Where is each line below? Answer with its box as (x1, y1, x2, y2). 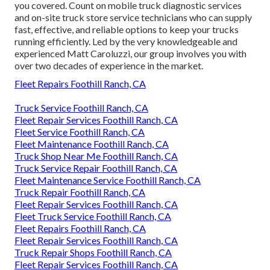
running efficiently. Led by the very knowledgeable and (14, 35, 237, 47)
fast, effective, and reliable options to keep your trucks (14, 23, 239, 35)
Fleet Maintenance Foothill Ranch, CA (14, 137, 169, 149)
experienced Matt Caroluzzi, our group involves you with (14, 47, 246, 59)
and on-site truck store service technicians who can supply (14, 11, 252, 23)
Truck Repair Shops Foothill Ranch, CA (14, 246, 172, 258)
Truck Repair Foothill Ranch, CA (14, 186, 145, 198)
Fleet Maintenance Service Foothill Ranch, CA (14, 174, 201, 186)
